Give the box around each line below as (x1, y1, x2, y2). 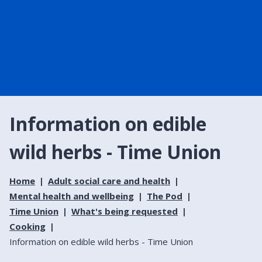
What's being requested (71, 205, 178, 217)
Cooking (9, 220, 46, 232)
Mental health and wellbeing (9, 189, 134, 202)
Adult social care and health (48, 174, 170, 187)
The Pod (147, 189, 182, 202)
